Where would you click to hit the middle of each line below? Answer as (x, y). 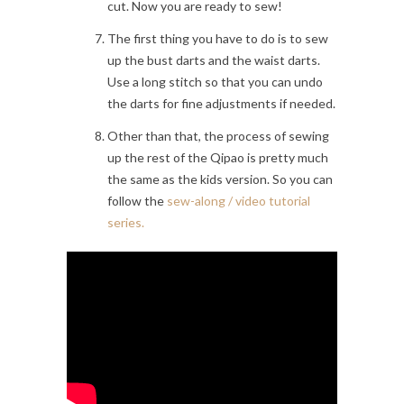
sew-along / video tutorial (239, 201)
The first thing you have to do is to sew (218, 39)
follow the (137, 201)
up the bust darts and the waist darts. (214, 60)
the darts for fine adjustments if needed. (221, 104)
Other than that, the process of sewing (218, 136)
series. (126, 223)
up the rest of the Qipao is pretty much (218, 158)
